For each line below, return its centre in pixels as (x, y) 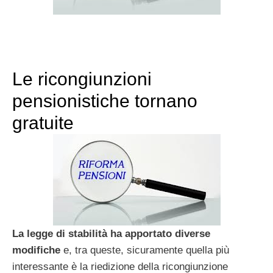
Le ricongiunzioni (82, 79)
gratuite (43, 123)
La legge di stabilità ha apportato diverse (111, 234)
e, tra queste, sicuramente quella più (145, 250)
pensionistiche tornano (105, 101)
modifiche (36, 250)
